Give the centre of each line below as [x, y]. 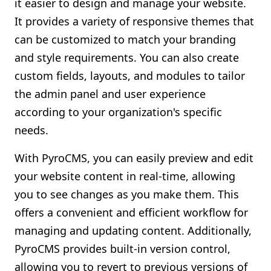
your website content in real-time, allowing [125, 176]
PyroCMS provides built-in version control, [122, 249]
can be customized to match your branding [125, 39]
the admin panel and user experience [110, 94]
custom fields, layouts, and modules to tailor [130, 76]
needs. [31, 130]
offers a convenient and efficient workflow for [131, 212]
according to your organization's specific [118, 112]
